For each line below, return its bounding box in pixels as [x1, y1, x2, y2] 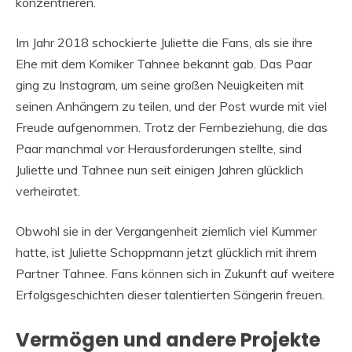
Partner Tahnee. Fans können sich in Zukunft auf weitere [16, 266, 335, 282]
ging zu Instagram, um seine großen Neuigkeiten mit [16, 77, 304, 93]
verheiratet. [16, 183, 80, 200]
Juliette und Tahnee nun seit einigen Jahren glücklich [16, 162, 303, 178]
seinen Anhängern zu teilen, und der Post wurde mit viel [16, 98, 327, 115]
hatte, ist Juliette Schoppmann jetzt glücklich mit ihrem [16, 244, 317, 261]
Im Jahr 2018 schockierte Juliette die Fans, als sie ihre [16, 35, 313, 51]
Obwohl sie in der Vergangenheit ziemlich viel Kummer [16, 223, 317, 240]
